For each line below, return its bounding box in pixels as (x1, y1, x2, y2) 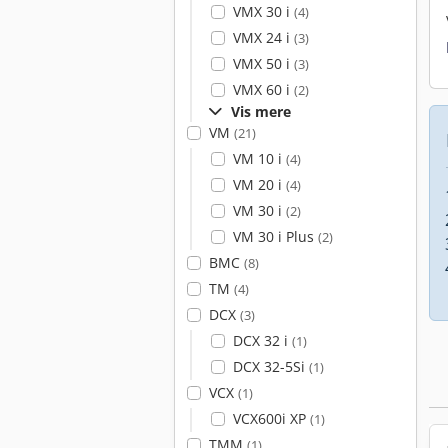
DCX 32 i (232, 331, 292, 350)
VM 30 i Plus (232, 227, 318, 246)
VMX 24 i (232, 28, 294, 47)
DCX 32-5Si (232, 357, 309, 376)
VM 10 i (232, 149, 286, 168)
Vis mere (231, 102, 291, 121)
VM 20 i (232, 175, 286, 194)
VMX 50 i (232, 54, 294, 73)
